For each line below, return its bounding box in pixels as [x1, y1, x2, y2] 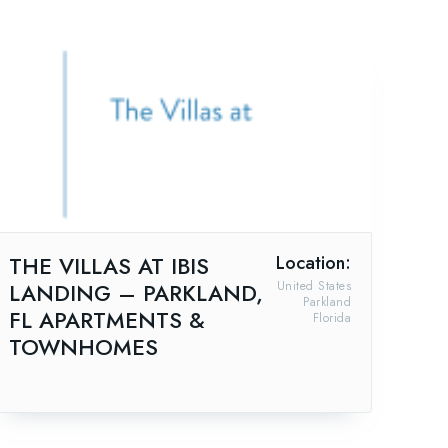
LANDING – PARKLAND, [9, 277, 263, 310]
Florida [312, 309, 351, 328]
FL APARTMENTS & [9, 304, 205, 337]
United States [276, 277, 351, 296]
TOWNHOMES [9, 331, 158, 364]
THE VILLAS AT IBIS [9, 250, 209, 283]
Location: [276, 250, 351, 277]
